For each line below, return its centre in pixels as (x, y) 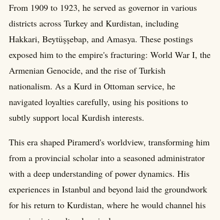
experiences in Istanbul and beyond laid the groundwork (108, 189)
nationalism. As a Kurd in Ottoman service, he (92, 86)
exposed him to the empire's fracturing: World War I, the (110, 55)
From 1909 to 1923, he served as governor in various (103, 8)
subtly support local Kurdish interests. (77, 118)
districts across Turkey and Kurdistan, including (94, 23)
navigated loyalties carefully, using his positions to (98, 102)
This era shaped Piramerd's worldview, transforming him (109, 142)
